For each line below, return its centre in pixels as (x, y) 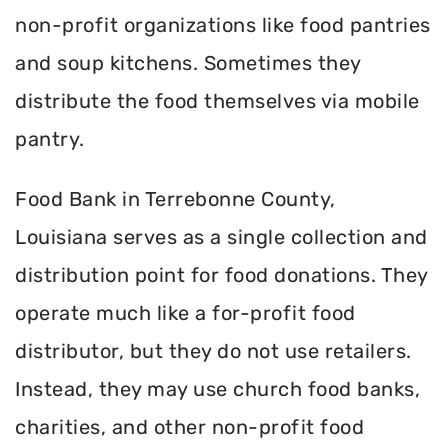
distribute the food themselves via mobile (217, 100)
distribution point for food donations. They (221, 274)
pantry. (50, 138)
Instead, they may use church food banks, (217, 388)
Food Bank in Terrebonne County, (175, 198)
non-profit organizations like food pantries (223, 24)
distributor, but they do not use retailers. (213, 350)
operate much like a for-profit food (185, 312)
